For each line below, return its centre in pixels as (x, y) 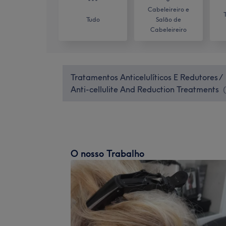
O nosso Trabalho (107, 153)
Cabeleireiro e (168, 9)
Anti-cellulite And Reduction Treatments (145, 89)
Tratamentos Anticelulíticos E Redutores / (146, 77)
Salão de (168, 19)
